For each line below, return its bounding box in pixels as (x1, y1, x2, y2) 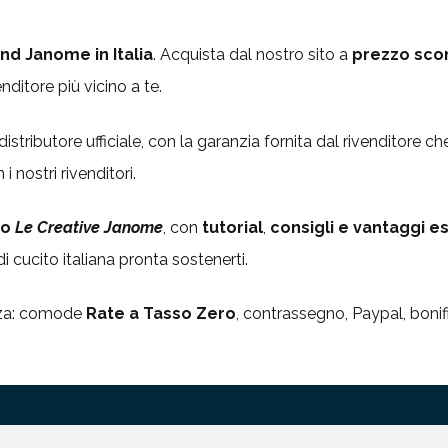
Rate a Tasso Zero (86, 304, 236, 324)
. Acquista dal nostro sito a (153, 45, 352, 65)
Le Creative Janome (15, 217, 163, 237)
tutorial (202, 217, 263, 237)
